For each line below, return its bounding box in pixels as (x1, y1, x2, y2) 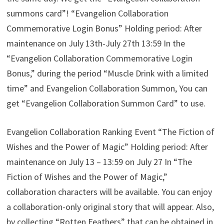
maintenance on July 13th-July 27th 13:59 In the (6, 37, 185, 49)
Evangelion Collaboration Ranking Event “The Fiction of (6, 126, 215, 138)
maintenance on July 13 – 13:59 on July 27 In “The (6, 156, 192, 168)
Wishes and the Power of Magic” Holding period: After (6, 141, 208, 153)
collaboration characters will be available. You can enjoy (6, 186, 212, 198)
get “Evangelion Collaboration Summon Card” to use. (6, 97, 206, 109)
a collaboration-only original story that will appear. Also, (6, 201, 214, 213)
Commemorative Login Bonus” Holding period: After (6, 22, 202, 34)
